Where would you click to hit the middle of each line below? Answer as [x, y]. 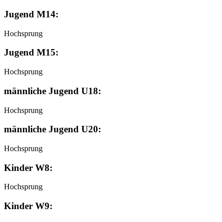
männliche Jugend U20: [53, 129]
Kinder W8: [28, 167]
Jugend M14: [31, 14]
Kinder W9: [28, 206]
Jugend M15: [31, 53]
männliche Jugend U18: [53, 91]
